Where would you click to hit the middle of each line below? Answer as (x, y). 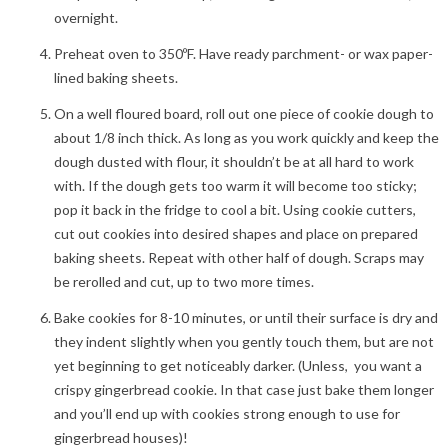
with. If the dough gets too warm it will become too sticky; (235, 185)
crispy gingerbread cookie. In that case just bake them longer (243, 389)
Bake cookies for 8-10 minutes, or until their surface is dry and (245, 317)
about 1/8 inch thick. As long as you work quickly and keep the (246, 137)
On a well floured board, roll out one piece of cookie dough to (243, 113)
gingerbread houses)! (120, 437)
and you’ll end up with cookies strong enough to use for (226, 413)
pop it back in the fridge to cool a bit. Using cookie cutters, (234, 209)
